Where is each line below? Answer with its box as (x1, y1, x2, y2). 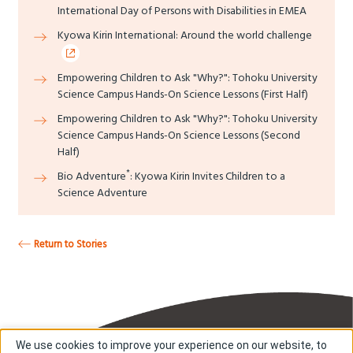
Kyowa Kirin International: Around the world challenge (58, 27, 312, 43)
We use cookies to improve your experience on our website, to (16, 339, 327, 351)
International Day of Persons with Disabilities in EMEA (58, 2, 307, 19)
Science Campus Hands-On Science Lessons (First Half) (58, 86, 308, 102)
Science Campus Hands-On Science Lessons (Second (58, 127, 300, 143)
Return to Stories (34, 237, 106, 252)
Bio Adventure (58, 168, 126, 184)
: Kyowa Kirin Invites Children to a (130, 168, 285, 184)
